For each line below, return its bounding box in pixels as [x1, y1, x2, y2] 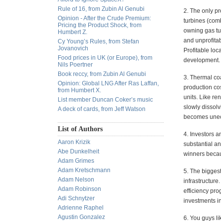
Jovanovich [58, 45, 88, 52]
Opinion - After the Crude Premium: [58, 15, 151, 22]
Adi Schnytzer [58, 195, 95, 202]
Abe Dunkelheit [58, 148, 99, 155]
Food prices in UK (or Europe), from [58, 54, 152, 61]
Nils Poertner [58, 61, 93, 68]
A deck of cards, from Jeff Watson [58, 106, 146, 112]
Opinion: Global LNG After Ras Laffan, [58, 80, 159, 87]
